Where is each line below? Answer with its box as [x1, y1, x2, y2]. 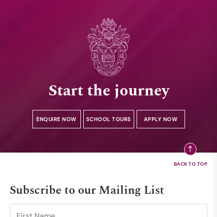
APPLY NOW [143, 116, 178, 123]
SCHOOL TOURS [86, 116, 131, 123]
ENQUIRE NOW [36, 116, 77, 123]
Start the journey [48, 79, 169, 103]
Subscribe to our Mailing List [10, 182, 164, 200]
